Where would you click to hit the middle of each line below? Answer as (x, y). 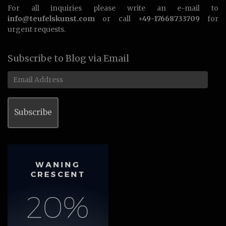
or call (117, 18)
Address (21, 85)
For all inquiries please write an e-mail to (113, 8)
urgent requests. (37, 29)
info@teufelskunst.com (51, 18)
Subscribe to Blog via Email (68, 58)
